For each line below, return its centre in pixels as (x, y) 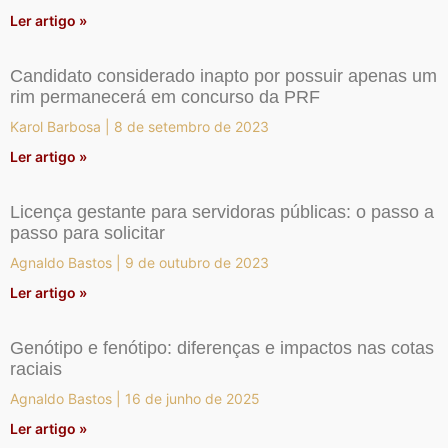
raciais (36, 369)
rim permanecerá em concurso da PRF (165, 97)
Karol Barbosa (57, 127)
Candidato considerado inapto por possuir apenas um (223, 76)
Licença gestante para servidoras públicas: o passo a (222, 212)
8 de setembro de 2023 (189, 127)
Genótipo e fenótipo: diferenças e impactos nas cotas (222, 348)
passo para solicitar (90, 233)
